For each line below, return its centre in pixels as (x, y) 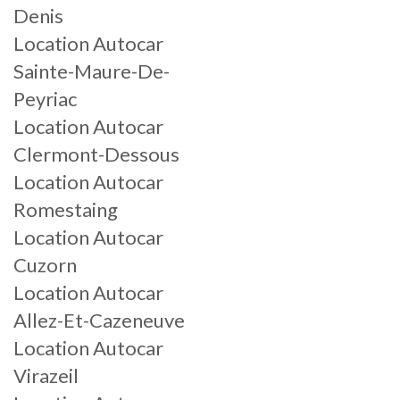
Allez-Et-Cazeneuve (99, 320)
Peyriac (45, 99)
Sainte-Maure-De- (92, 71)
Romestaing (66, 209)
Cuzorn (45, 265)
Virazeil (46, 375)
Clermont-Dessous (96, 154)
